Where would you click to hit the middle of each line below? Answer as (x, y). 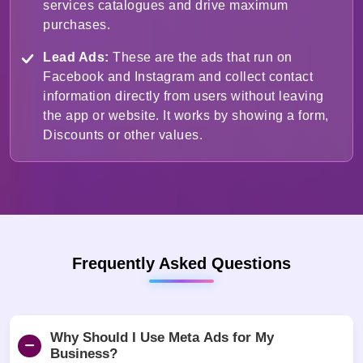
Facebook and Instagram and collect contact (178, 77)
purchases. (77, 25)
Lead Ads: (76, 58)
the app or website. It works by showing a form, (186, 116)
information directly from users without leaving (184, 96)
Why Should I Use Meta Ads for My (162, 338)
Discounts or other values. (123, 135)
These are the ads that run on (201, 58)
